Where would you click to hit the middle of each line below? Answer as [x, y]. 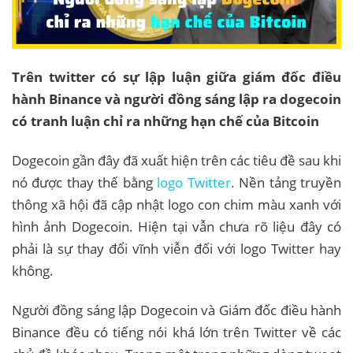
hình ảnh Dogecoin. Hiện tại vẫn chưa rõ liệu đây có [176, 227]
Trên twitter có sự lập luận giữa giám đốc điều [176, 77]
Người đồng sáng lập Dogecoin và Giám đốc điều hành [176, 310]
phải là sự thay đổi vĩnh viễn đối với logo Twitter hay [176, 249]
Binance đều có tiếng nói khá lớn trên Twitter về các [176, 332]
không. [33, 271]
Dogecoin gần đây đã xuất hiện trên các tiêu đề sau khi [176, 161]
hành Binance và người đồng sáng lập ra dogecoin [176, 99]
